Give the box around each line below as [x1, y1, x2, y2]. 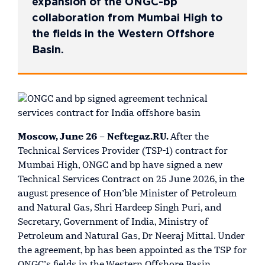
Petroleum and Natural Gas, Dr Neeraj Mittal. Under [18, 232, 245, 242]
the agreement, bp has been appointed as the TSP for [18, 246, 247, 256]
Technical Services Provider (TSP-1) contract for [18, 147, 228, 157]
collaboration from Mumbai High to [32, 14, 222, 23]
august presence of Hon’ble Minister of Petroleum [18, 189, 237, 199]
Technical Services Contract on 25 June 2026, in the [18, 175, 244, 185]
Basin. [32, 46, 64, 55]
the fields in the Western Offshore [32, 30, 215, 39]
